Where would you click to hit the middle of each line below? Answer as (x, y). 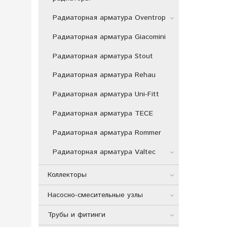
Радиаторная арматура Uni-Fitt (106, 94)
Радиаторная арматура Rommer (107, 133)
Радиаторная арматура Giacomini (109, 37)
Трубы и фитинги (76, 215)
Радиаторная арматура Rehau (104, 75)
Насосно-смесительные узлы (95, 195)
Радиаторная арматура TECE (103, 113)
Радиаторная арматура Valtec (104, 152)
